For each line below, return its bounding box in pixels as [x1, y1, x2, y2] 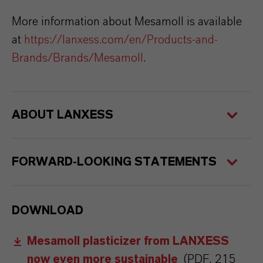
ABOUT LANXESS [12, 109, 113, 121]
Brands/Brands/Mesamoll [12, 52, 143, 64]
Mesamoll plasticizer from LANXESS [27, 235, 229, 247]
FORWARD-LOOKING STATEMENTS [12, 156, 217, 168]
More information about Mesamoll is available [12, 16, 242, 28]
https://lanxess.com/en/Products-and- [24, 34, 218, 46]
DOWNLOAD [12, 205, 83, 217]
